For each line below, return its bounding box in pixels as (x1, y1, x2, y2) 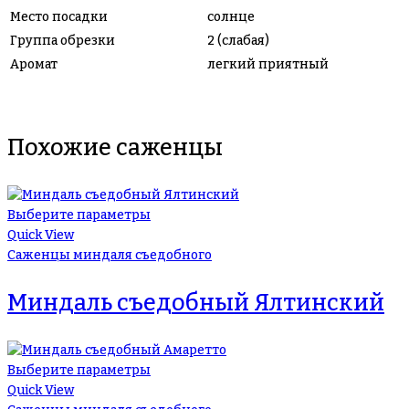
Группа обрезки (10, 32, 115, 48)
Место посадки (10, 8, 108, 25)
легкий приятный (207, 56, 329, 72)
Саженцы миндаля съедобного (7, 246, 212, 263)
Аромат (10, 56, 58, 72)
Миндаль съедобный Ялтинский (7, 288, 384, 317)
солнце (207, 8, 255, 25)
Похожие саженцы (7, 133, 223, 162)
